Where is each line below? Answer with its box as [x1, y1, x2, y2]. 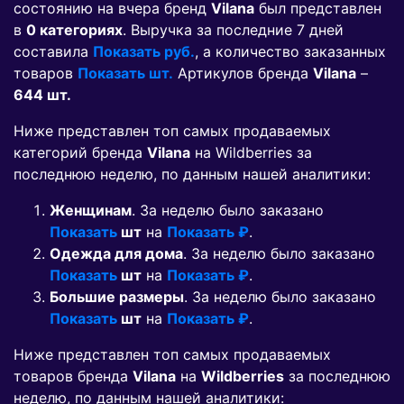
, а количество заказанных [195, 42, 386, 61]
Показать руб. [93, 42, 195, 61]
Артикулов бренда [173, 64, 313, 83]
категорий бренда [14, 143, 147, 162]
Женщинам [50, 201, 132, 220]
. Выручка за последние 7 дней [123, 21, 344, 40]
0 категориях [26, 21, 123, 40]
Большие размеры [50, 288, 184, 307]
